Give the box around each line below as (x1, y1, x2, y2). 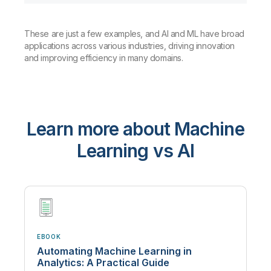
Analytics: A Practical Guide (37, 256, 169, 269)
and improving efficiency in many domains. (24, 52, 183, 63)
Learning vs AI (76, 139, 195, 162)
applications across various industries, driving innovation (24, 40, 235, 51)
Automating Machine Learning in (37, 244, 192, 257)
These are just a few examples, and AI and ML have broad (24, 28, 245, 39)
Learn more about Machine (27, 117, 244, 140)
